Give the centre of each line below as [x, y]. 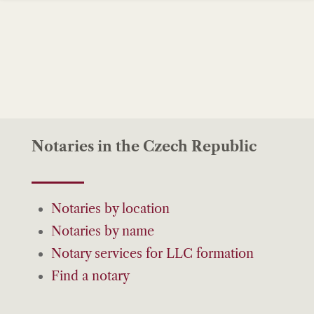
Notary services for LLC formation [152, 253]
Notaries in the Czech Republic [144, 146]
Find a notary [90, 276]
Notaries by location [110, 209]
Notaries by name [102, 231]
